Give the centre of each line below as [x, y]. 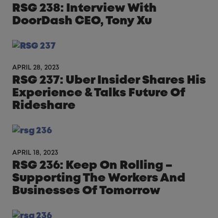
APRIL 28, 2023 [36, 68]
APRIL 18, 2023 [35, 153]
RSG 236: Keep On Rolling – [92, 165]
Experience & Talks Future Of [99, 93]
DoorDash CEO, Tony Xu [82, 21]
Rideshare [44, 106]
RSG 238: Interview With [84, 9]
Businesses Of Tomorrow [86, 191]
